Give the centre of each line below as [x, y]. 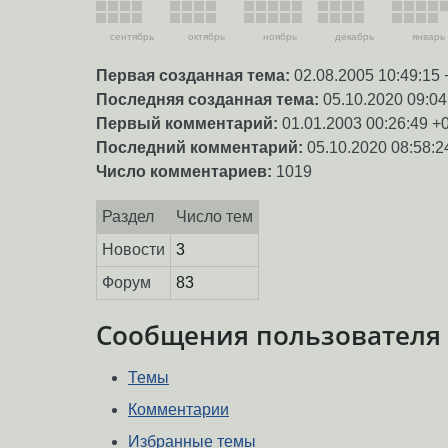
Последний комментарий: [199, 148]
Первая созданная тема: [193, 76]
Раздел [127, 217]
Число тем [214, 217]
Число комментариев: [184, 172]
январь [428, 37]
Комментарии [178, 410]
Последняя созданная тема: [207, 100]
